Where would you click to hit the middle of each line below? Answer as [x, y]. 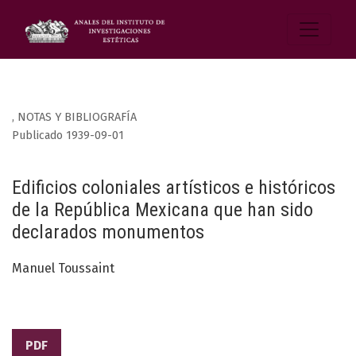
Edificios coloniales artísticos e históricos [174, 188]
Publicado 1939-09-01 [68, 136]
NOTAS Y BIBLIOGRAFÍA [77, 118]
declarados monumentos [108, 232]
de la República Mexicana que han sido [163, 210]
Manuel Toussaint [63, 269]
